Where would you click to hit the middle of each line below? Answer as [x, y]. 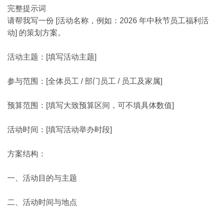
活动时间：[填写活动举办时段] [60, 130]
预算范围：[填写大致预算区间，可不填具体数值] [91, 105]
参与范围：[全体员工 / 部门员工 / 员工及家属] [85, 81]
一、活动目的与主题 [42, 178]
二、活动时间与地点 [42, 202]
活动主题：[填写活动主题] [52, 57]
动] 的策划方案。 [36, 33]
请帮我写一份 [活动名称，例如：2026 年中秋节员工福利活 [108, 21]
